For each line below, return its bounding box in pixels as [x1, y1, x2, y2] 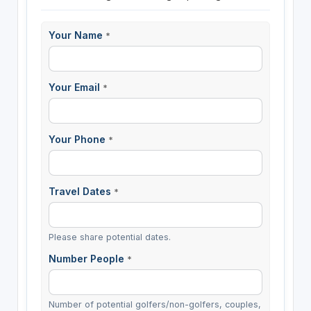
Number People [48, 253, 127, 265]
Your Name [48, 28, 106, 41]
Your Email [48, 81, 103, 93]
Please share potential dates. [48, 232, 171, 243]
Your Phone [48, 133, 108, 145]
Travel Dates [48, 185, 114, 198]
